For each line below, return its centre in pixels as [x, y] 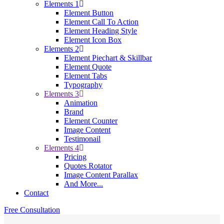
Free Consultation [32, 210]
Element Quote [88, 67]
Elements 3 [61, 94]
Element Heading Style [100, 31]
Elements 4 [61, 148]
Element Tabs [85, 76]
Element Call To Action [101, 22]
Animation [81, 103]
